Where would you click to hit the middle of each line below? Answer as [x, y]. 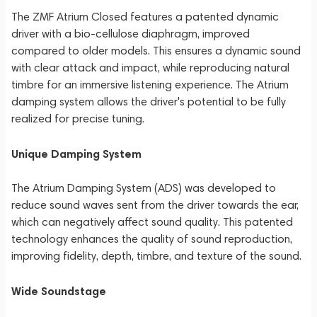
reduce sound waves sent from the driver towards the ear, [155, 205]
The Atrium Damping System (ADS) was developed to [144, 188]
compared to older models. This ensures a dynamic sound [156, 51]
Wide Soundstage [59, 291]
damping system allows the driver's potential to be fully [149, 102]
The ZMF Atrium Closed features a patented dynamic [145, 17]
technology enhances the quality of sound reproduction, [152, 239]
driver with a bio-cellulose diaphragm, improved [131, 34]
